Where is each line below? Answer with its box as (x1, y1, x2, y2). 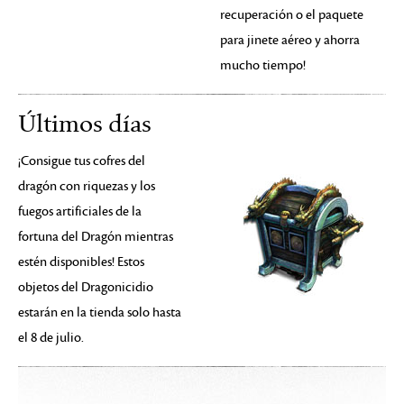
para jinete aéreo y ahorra (220, 32, 360, 48)
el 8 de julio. (18, 330, 84, 345)
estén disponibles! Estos (18, 254, 144, 270)
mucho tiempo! (220, 58, 306, 73)
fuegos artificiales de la (18, 204, 142, 219)
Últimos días (18, 110, 151, 139)
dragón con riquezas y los (18, 179, 155, 194)
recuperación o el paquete (220, 7, 363, 23)
